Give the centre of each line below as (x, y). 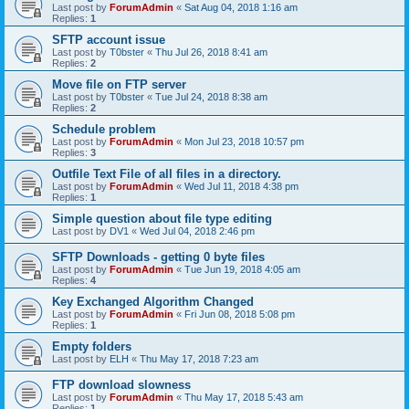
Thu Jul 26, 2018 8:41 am (211, 52)
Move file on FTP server (119, 84)
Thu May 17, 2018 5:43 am (244, 397)
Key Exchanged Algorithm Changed (153, 302)
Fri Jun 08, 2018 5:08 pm (240, 314)
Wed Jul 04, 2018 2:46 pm (197, 231)
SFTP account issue (109, 40)
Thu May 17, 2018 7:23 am (199, 359)
